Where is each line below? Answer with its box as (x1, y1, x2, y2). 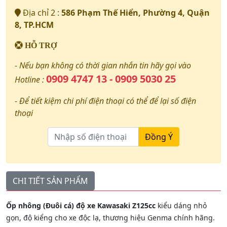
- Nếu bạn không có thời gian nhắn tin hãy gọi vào (15, 60, 191, 71)
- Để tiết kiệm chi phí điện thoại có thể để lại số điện (15, 95, 196, 107)
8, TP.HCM (15, 19, 54, 31)
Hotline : (15, 74, 46, 86)
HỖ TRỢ (23, 41, 57, 50)
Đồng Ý (144, 131, 173, 143)
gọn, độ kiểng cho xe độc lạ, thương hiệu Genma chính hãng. (6, 213, 215, 223)
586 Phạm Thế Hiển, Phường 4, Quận (61, 7, 210, 19)
